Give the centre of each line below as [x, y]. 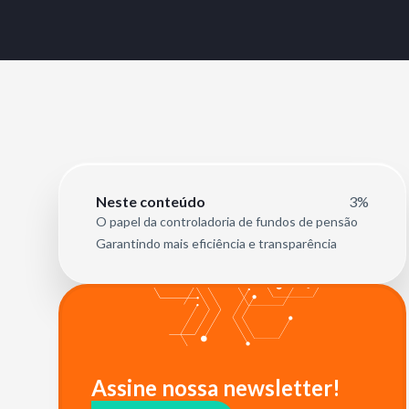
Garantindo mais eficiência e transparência [216, 243]
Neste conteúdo [151, 201]
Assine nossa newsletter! [216, 388]
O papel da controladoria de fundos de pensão [227, 221]
